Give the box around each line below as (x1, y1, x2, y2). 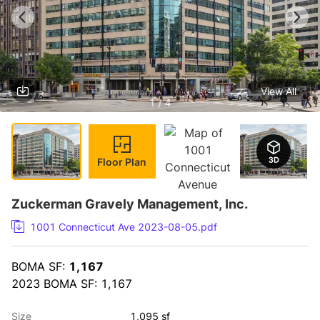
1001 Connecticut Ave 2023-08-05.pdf (30, 221, 217, 233)
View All (260, 84, 296, 97)
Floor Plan (97, 155, 147, 168)
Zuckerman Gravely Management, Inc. (11, 196, 248, 211)
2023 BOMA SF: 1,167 (11, 276, 132, 291)
